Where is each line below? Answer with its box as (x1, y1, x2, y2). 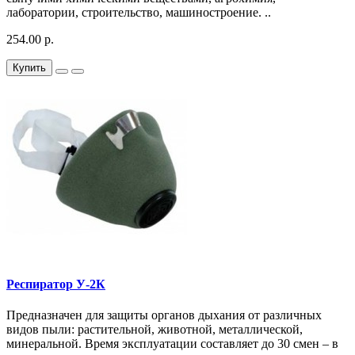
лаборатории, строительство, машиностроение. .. (6, 6, 271, 20)
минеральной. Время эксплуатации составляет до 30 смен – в (6, 336, 338, 350)
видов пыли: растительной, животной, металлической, (6, 322, 303, 336)
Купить (13, 62, 46, 74)
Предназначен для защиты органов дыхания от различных (6, 307, 322, 322)
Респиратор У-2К (6, 277, 105, 291)
